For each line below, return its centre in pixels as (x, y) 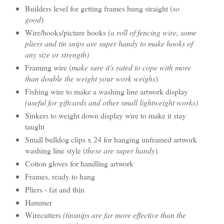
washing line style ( (55, 150)
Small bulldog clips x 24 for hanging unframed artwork (111, 139)
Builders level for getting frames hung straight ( (98, 8)
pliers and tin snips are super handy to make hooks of (109, 43)
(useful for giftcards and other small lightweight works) (111, 102)
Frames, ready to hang (60, 176)
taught (34, 126)
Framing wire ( (48, 67)
